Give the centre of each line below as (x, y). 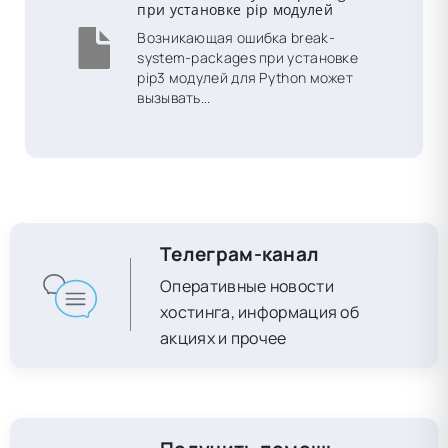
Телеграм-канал (240, 253)
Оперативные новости (247, 285)
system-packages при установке (248, 57)
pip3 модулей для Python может (245, 77)
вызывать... (174, 97)
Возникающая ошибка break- (236, 37)
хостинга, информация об (260, 311)
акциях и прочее (223, 337)
